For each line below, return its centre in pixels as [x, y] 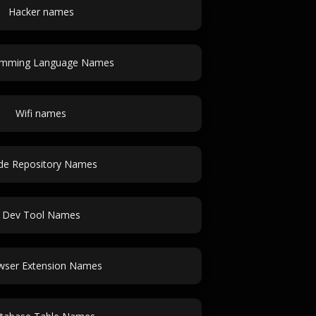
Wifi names [41, 113]
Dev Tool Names [41, 215]
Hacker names [41, 12]
